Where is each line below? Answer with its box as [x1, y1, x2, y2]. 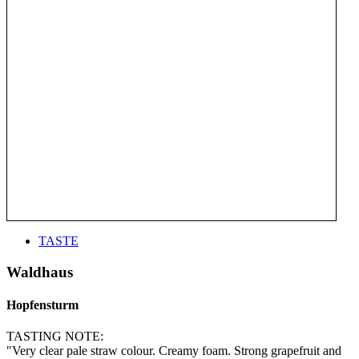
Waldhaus [6, 263, 73, 280]
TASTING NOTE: [6, 329, 103, 344]
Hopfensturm [6, 297, 79, 312]
